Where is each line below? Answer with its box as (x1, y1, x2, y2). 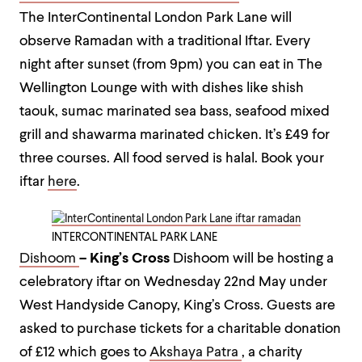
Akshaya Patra (149, 346, 242, 360)
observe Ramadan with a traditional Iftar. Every (19, 35, 310, 48)
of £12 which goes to (19, 346, 149, 360)
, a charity (242, 346, 302, 360)
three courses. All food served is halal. (19, 152, 258, 166)
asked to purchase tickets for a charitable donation (19, 322, 341, 336)
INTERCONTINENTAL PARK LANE (52, 232, 217, 243)
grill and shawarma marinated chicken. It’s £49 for (19, 128, 330, 142)
